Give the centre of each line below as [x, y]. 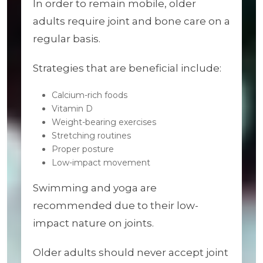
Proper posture [83, 149]
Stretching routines [91, 136]
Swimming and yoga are [95, 188]
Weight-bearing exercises [104, 122]
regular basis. [67, 39]
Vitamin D [72, 109]
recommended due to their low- [116, 205]
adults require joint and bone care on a [131, 21]
